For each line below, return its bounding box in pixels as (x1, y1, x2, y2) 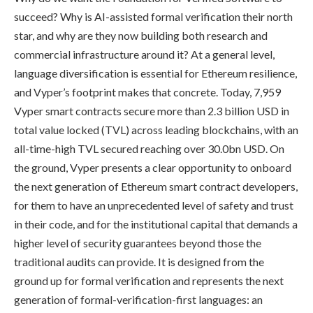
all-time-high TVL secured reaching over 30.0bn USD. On (14, 142, 284, 156)
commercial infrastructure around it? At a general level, (14, 48, 275, 61)
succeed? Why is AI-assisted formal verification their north (14, 10, 293, 24)
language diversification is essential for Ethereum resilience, (14, 66, 297, 80)
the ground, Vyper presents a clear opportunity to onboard (14, 161, 291, 175)
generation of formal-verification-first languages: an (14, 293, 263, 307)
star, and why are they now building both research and (14, 29, 268, 43)
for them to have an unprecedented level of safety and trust (14, 198, 293, 212)
